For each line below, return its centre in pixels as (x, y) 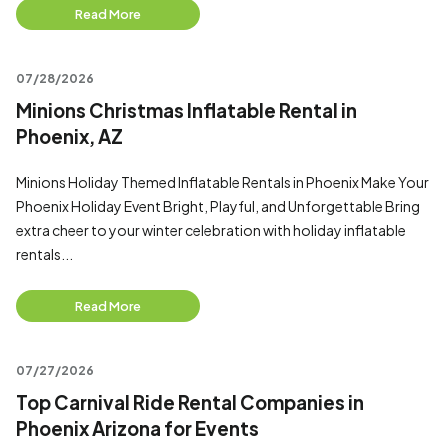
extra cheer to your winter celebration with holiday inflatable (211, 230)
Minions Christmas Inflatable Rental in (186, 110)
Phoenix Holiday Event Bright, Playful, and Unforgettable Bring (218, 206)
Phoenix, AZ (69, 136)
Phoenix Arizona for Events (137, 428)
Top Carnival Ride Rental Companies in (190, 402)
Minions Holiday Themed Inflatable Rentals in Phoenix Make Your (222, 182)
